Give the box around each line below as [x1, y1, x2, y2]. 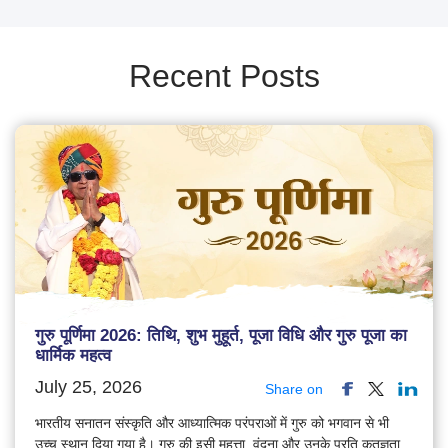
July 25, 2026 [35, 377, 142, 398]
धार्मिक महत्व [35, 346, 111, 366]
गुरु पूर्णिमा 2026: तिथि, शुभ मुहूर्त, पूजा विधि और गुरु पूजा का [35, 326, 407, 346]
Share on [265, 381, 323, 398]
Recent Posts [128, 57, 320, 94]
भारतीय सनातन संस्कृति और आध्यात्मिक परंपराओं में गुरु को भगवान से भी [35, 415, 389, 432]
